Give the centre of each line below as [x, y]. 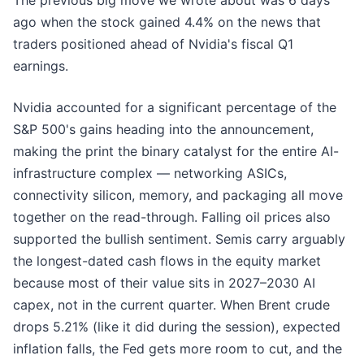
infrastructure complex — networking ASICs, [150, 173]
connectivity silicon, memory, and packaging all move [178, 195]
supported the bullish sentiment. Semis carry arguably [179, 239]
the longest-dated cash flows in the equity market [167, 261]
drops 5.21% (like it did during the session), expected [177, 327]
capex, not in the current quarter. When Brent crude [171, 305]
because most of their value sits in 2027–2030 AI [164, 283]
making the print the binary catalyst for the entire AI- [176, 152]
